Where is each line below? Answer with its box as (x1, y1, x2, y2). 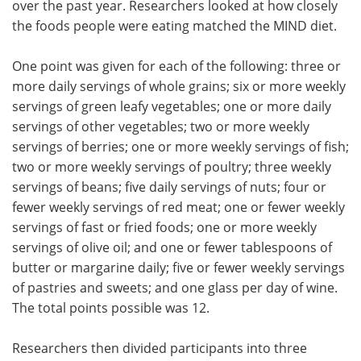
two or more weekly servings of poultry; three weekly (12, 157, 331, 176)
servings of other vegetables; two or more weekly (12, 117, 309, 135)
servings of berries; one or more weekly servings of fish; (12, 137, 349, 156)
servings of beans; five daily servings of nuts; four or (12, 177, 326, 196)
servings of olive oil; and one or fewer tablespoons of (12, 238, 332, 256)
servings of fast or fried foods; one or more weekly (12, 218, 317, 236)
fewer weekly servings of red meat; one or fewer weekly (12, 197, 345, 216)
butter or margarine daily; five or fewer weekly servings (12, 258, 345, 276)
